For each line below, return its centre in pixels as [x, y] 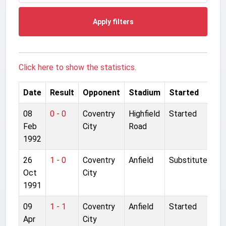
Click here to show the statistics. [77, 67]
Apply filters [113, 21]
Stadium [145, 92]
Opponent [101, 92]
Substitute [188, 160]
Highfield [144, 114]
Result [62, 92]
